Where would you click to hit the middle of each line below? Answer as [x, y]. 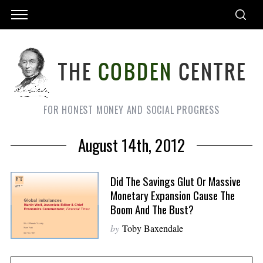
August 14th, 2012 [131, 145]
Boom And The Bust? [152, 209]
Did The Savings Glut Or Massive [175, 181]
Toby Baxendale [152, 228]
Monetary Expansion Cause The [172, 195]
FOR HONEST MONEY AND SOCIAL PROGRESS [131, 110]
